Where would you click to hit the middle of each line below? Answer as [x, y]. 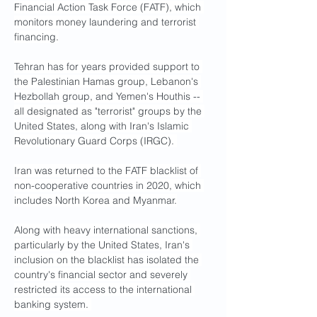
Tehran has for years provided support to [108, 67]
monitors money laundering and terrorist [106, 22]
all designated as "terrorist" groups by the [109, 111]
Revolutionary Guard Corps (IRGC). [96, 141]
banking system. [53, 304]
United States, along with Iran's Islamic [103, 126]
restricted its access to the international [104, 289]
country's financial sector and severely [102, 275]
